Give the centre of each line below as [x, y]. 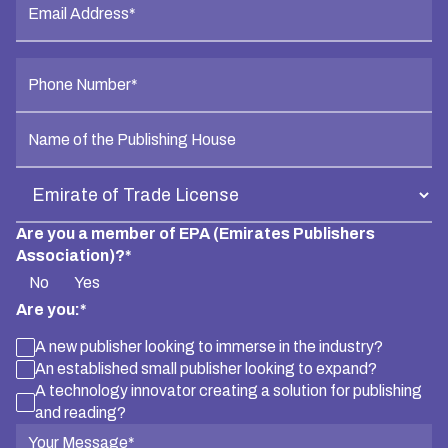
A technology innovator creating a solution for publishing [229, 391]
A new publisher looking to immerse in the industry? [209, 347]
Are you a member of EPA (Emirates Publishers [195, 234]
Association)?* [73, 256]
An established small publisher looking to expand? [206, 369]
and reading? [81, 413]
